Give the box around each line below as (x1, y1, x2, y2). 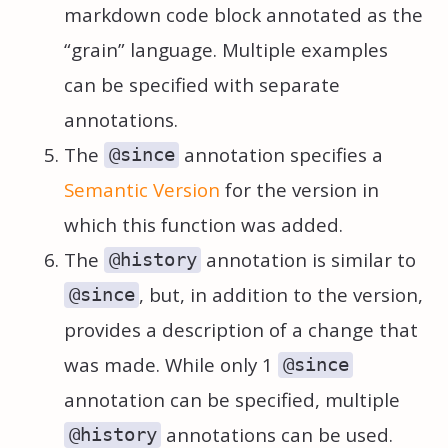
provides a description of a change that (64, 316, 418, 343)
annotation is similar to (201, 246, 417, 273)
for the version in (220, 176, 379, 203)
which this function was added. (64, 211, 343, 238)
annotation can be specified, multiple (64, 386, 400, 413)
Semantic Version (64, 176, 220, 203)
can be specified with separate (64, 71, 340, 98)
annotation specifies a (179, 141, 384, 168)
